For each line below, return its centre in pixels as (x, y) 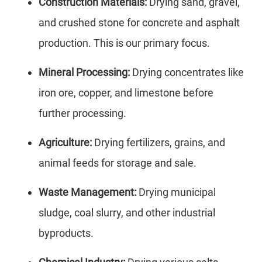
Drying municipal (176, 192)
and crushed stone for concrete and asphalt (139, 23)
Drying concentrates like (187, 73)
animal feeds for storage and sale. (118, 163)
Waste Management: (87, 192)
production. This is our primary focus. (124, 43)
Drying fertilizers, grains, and (158, 143)
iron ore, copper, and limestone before (126, 93)
